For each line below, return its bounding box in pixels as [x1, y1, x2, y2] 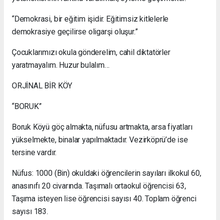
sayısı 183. [12, 207, 48, 217]
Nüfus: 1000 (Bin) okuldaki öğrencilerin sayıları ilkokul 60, [12, 168, 201, 178]
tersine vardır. [12, 148, 57, 158]
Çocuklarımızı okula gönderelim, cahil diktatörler [12, 48, 170, 57]
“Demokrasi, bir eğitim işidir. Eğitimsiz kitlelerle [12, 14, 169, 24]
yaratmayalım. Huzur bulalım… [12, 60, 110, 70]
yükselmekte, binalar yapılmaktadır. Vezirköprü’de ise [12, 135, 188, 145]
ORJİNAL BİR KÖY [12, 81, 73, 91]
